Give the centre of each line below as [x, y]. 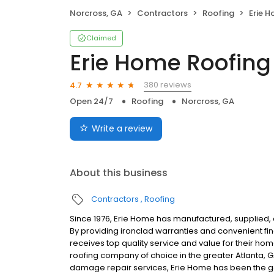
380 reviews [168, 85]
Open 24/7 [91, 102]
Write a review [122, 129]
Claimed [101, 38]
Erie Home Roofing [170, 63]
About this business [119, 173]
